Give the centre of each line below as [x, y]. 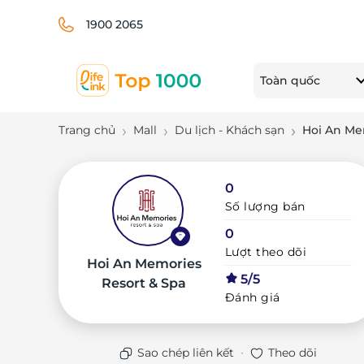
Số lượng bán [265, 206]
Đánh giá [252, 297]
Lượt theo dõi [266, 252]
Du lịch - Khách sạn [230, 130]
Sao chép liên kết [186, 353]
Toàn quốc [290, 80]
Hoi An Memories [144, 264]
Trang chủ [87, 130]
